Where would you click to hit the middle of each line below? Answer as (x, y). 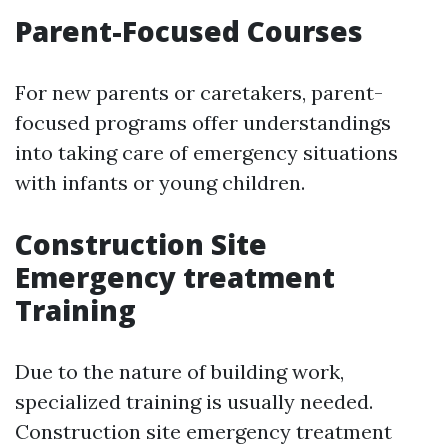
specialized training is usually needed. (194, 401)
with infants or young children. (160, 182)
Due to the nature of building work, (179, 371)
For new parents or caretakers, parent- (199, 92)
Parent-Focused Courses (189, 31)
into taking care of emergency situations (206, 152)
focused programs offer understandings (203, 122)
